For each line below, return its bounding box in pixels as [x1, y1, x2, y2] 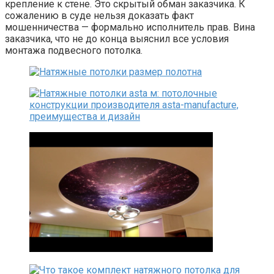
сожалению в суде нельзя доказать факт [5, 9, 194, 21]
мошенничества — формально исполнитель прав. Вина [5, 21, 255, 33]
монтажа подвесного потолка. [5, 44, 143, 56]
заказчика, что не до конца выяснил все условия [5, 32, 229, 45]
